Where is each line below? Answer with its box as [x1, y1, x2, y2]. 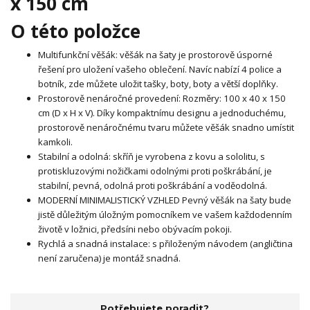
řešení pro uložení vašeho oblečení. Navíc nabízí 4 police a [38, 63, 282, 76]
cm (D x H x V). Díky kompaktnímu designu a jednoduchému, [38, 107, 286, 120]
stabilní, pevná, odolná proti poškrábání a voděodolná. [38, 179, 267, 192]
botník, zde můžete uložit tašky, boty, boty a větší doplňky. [38, 77, 278, 91]
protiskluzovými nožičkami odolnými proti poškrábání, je [38, 165, 272, 178]
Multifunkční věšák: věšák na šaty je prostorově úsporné [38, 48, 273, 62]
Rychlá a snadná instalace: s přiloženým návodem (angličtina [38, 237, 293, 250]
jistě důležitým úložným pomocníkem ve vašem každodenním [38, 208, 292, 221]
